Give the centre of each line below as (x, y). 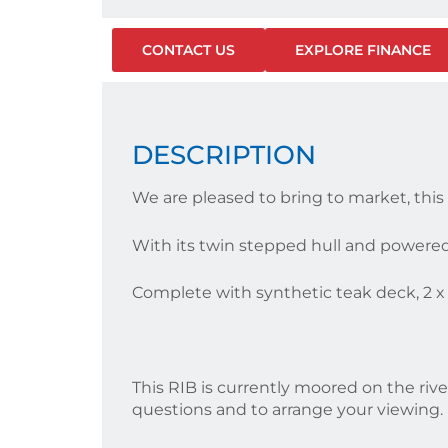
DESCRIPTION (224, 154)
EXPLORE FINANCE (363, 50)
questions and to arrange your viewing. (287, 410)
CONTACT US (188, 50)
